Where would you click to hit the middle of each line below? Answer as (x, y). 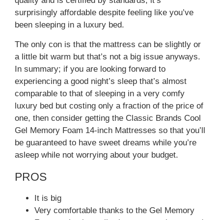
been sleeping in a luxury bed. (69, 25)
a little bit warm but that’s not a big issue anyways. (108, 56)
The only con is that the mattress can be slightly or (108, 44)
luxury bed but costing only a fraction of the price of (109, 106)
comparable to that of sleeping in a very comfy (100, 93)
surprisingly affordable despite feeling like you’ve (104, 13)
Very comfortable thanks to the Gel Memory (114, 210)
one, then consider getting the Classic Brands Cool (108, 118)
